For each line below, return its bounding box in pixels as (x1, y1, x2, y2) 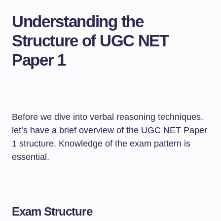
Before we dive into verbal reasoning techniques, (12, 112, 203, 122)
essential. (12, 152, 49, 162)
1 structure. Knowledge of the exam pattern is (12, 139, 190, 148)
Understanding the (12, 12, 144, 31)
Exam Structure (12, 205, 92, 218)
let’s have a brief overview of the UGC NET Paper (12, 125, 207, 135)
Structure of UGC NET (12, 32, 169, 50)
